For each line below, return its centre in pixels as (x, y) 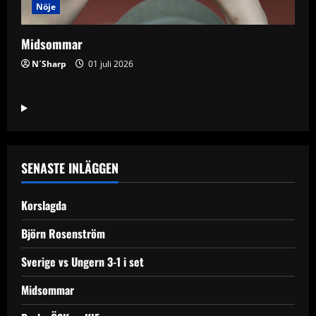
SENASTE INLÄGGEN (70, 168)
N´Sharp (49, 63)
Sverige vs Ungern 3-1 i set (83, 261)
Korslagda (44, 205)
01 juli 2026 (110, 63)
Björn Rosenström (63, 233)
